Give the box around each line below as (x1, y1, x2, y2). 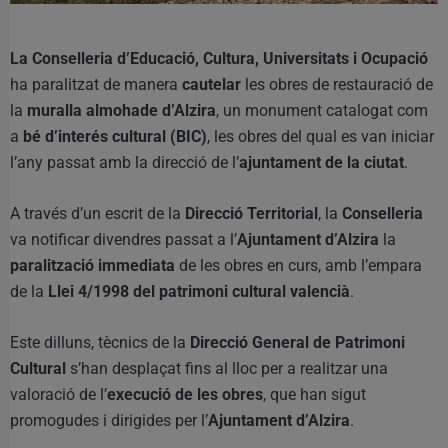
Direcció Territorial (185, 204, 318, 224)
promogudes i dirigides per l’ (10, 411, 208, 431)
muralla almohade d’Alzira (27, 101, 216, 121)
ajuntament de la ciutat (239, 153, 404, 173)
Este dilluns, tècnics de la (10, 333, 190, 353)
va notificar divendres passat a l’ (10, 230, 237, 250)
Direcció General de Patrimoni (190, 333, 405, 353)
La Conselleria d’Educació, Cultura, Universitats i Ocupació (10, 49, 428, 69)
